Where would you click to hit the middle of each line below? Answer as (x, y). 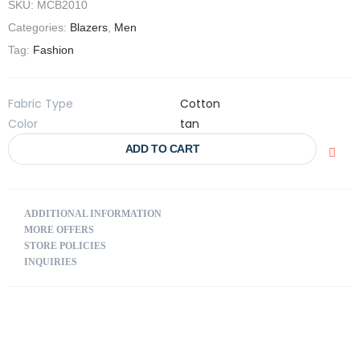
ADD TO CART (162, 149)
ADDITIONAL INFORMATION (93, 214)
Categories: (39, 27)
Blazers (89, 27)
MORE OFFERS (59, 230)
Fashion (53, 50)
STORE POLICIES (65, 246)
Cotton (200, 104)
